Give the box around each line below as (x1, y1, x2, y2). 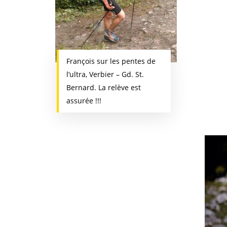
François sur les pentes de (66, 56, 156, 66)
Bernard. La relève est (66, 83, 141, 92)
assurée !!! (66, 96, 101, 105)
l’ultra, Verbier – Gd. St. (66, 69, 144, 79)
